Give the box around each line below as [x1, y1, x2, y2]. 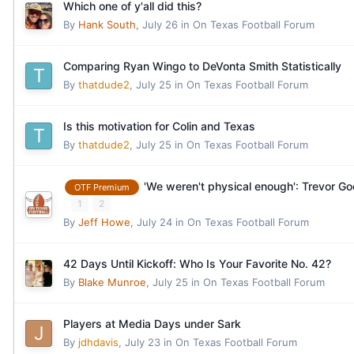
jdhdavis [78, 336, 119, 349]
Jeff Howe [78, 216, 130, 229]
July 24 [137, 216, 172, 229]
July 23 [125, 336, 160, 349]
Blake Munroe [78, 276, 146, 289]
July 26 [142, 18, 178, 31]
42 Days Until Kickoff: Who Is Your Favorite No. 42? [63, 257, 331, 271]
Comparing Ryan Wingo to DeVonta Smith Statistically [63, 59, 341, 73]
